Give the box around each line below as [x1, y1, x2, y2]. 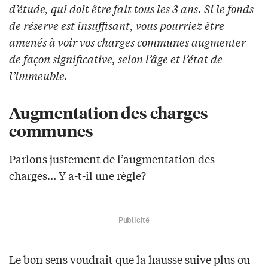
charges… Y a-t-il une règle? [9, 167, 146, 183]
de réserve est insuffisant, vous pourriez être [9, 17, 224, 33]
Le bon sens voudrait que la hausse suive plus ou [9, 251, 250, 267]
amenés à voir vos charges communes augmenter [9, 33, 246, 50]
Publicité [118, 214, 150, 226]
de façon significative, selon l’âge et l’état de [9, 50, 223, 66]
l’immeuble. [9, 67, 68, 83]
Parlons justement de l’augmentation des [9, 150, 215, 166]
